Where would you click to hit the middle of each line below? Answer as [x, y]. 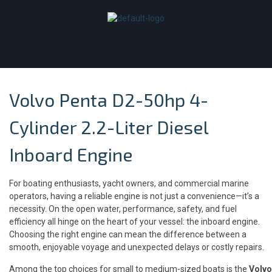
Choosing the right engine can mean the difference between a [128, 234]
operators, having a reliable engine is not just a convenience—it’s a [134, 196]
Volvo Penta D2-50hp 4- [109, 100]
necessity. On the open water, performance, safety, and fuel [123, 209]
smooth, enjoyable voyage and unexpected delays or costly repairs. [137, 247]
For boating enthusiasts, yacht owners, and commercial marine [129, 183]
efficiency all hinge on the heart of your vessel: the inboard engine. [134, 222]
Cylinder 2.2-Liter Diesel [109, 127]
